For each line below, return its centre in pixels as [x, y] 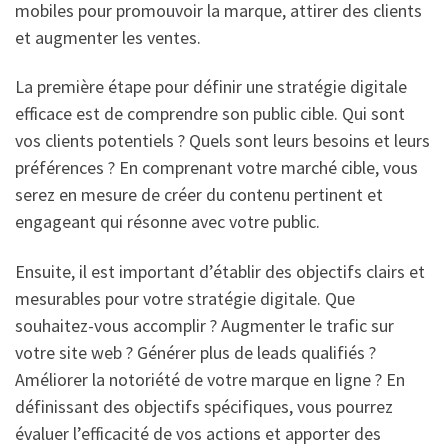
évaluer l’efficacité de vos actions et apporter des [198, 433]
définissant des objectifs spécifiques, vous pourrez [204, 406]
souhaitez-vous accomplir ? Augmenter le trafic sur [204, 325]
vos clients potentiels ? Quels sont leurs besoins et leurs [222, 141]
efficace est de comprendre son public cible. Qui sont [210, 114]
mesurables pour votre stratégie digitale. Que [185, 298]
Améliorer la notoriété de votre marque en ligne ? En [210, 379]
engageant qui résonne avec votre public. [167, 222]
